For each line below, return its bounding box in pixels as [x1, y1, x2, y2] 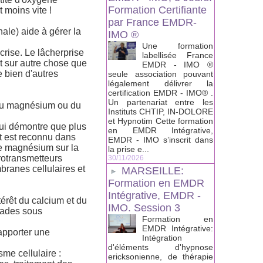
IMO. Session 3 [108, 202, 180, 214]
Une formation [142, 41, 213, 51]
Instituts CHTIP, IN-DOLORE [108, 107, 213, 117]
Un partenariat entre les [108, 97, 213, 107]
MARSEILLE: [122, 165, 184, 177]
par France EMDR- [108, 16, 197, 29]
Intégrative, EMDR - [108, 190, 201, 202]
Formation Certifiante [108, 4, 207, 16]
